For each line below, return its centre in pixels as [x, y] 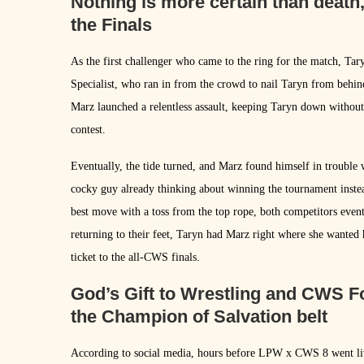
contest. [88, 129]
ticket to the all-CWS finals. [135, 257]
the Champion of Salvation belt [199, 316]
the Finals [111, 24]
